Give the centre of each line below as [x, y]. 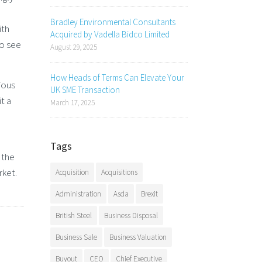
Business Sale [76, 237]
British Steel [74, 216]
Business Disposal [131, 216]
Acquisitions [119, 172]
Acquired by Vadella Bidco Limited [110, 34]
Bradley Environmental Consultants [113, 22]
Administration [78, 194]
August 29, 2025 [74, 47]
